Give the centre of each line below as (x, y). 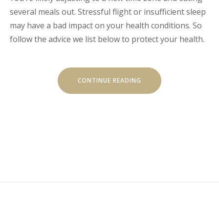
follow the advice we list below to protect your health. (107, 39)
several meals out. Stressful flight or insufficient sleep (108, 12)
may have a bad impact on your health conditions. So (106, 26)
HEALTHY (155, 101)
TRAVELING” (160, 114)
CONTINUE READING (109, 81)
